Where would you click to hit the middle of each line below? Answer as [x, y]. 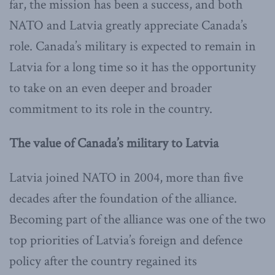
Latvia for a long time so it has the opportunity [133, 68]
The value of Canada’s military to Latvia [114, 144]
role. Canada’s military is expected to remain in [133, 47]
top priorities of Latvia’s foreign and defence [126, 241]
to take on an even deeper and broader [110, 88]
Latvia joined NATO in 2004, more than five [126, 178]
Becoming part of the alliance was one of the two [137, 220]
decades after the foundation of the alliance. [123, 199]
